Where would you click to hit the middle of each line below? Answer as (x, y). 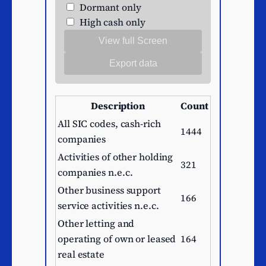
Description (118, 106)
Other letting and (96, 224)
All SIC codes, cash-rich (109, 124)
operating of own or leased (117, 239)
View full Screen (133, 41)
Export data (133, 64)
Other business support (109, 190)
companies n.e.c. (95, 172)
